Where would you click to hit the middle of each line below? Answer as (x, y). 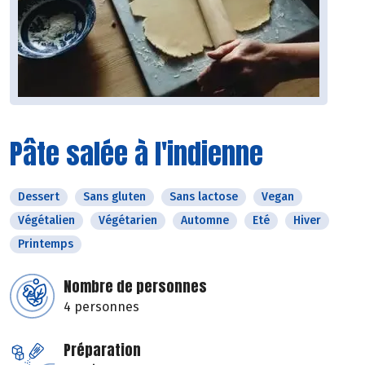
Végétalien (46, 221)
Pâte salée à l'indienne (136, 154)
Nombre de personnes (135, 287)
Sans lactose (204, 197)
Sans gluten (114, 197)
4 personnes (101, 307)
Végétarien (128, 221)
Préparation (102, 350)
